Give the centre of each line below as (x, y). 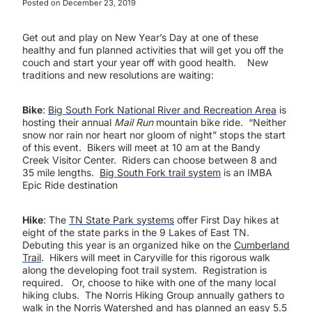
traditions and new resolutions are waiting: (118, 75)
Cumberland (262, 244)
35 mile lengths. (61, 172)
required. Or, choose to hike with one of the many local (149, 282)
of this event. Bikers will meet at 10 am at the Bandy (141, 147)
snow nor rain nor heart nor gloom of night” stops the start (154, 134)
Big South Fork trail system (160, 172)
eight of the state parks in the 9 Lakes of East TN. (137, 232)
